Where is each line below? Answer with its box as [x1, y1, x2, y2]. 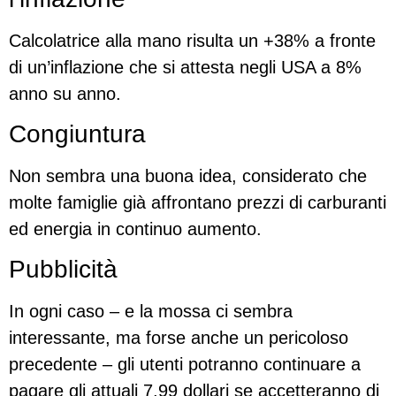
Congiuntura [9, 119, 146, 148]
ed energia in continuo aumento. [9, 218, 262, 239]
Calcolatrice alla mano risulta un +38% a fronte [9, 30, 376, 50]
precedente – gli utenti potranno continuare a [9, 354, 361, 375]
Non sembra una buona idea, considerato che [9, 165, 367, 186]
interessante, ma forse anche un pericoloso [9, 328, 348, 348]
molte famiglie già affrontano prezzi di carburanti [9, 192, 386, 212]
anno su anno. [9, 83, 121, 103]
